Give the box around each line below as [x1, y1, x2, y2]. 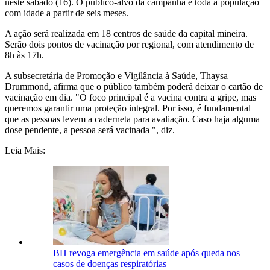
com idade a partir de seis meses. [5, 8, 128, 19]
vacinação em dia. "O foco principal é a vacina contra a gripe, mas [5, 92, 256, 103]
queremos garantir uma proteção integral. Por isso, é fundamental [5, 103, 251, 114]
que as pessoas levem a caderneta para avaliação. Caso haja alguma [5, 114, 260, 125]
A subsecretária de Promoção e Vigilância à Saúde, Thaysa [5, 71, 228, 81]
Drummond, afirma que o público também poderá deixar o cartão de [5, 81, 263, 92]
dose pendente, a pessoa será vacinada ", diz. [5, 125, 175, 136]
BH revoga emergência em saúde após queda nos [53, 248, 240, 259]
